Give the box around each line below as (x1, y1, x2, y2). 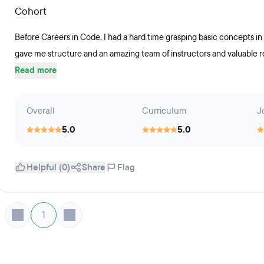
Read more (15, 65, 57, 76)
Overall (27, 105, 55, 117)
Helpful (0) (27, 161, 70, 173)
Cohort (15, 5, 47, 18)
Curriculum (141, 105, 186, 117)
